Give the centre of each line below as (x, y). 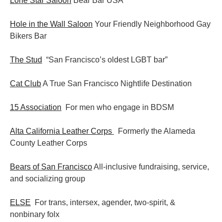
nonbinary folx (35, 214)
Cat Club (26, 83)
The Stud (26, 59)
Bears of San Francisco (51, 166)
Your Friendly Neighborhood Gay (152, 24)
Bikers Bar (28, 36)
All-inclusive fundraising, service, (151, 166)
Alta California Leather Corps (61, 131)
